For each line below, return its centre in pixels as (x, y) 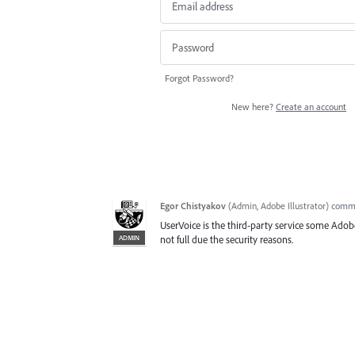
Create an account (311, 107)
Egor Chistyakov (193, 206)
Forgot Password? (199, 78)
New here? (254, 107)
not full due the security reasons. (227, 240)
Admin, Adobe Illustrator (279, 206)
